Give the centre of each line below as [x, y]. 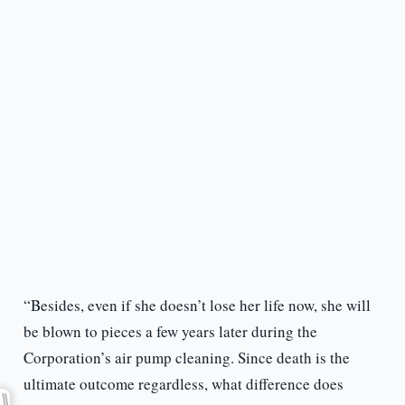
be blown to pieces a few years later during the [170, 332]
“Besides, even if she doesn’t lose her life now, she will [197, 306]
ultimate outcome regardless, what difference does [183, 384]
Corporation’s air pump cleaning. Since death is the [186, 358]
